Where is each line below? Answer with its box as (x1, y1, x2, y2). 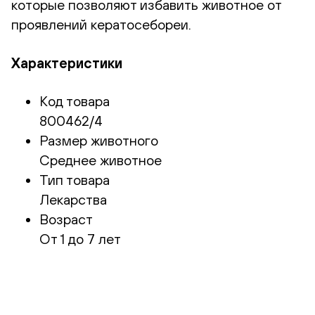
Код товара (39, 93, 110, 110)
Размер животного (39, 132, 158, 149)
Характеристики (11, 54, 122, 71)
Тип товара (39, 172, 110, 188)
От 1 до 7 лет (39, 231, 121, 247)
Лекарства (39, 191, 107, 208)
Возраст (39, 211, 93, 228)
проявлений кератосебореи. (11, 15, 191, 32)
